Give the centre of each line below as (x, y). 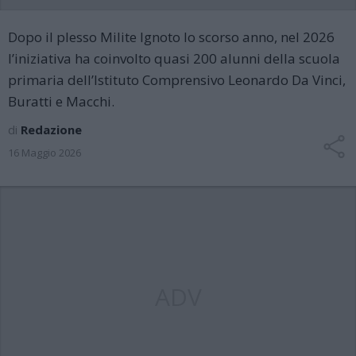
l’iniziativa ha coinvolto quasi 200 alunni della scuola (174, 58)
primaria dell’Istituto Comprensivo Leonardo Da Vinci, (177, 80)
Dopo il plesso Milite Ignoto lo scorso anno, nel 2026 (171, 37)
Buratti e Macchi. (61, 101)
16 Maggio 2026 (44, 153)
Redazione (51, 130)
